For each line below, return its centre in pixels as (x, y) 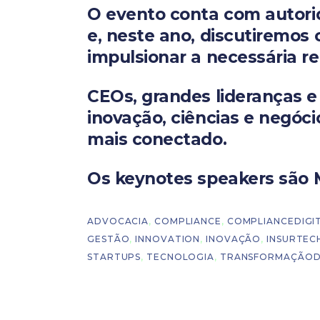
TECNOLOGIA (181, 256)
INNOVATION (168, 239)
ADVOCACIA (118, 221)
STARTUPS (114, 256)
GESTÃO (109, 239)
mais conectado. (157, 139)
